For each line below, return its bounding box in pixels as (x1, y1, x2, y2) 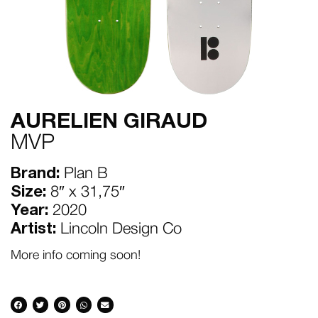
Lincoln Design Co (56, 222, 182, 236)
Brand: (11, 167, 60, 181)
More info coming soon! (11, 249, 141, 261)
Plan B (60, 167, 108, 181)
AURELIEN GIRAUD (11, 113, 207, 132)
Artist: (11, 222, 56, 236)
